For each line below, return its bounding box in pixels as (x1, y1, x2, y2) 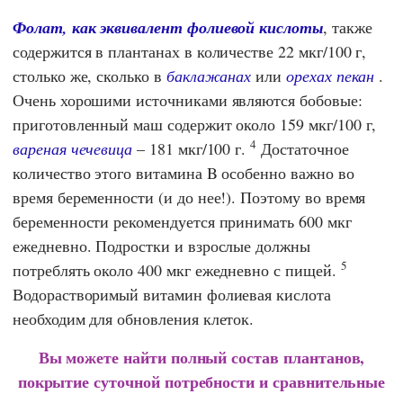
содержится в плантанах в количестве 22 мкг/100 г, (13, 40, 367, 62)
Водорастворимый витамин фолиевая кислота (13, 282, 331, 305)
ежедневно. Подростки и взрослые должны (13, 234, 310, 256)
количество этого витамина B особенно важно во (13, 161, 354, 184)
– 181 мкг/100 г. (132, 137, 251, 159)
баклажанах (166, 64, 252, 86)
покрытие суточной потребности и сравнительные (17, 369, 386, 393)
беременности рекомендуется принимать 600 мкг (13, 210, 352, 232)
